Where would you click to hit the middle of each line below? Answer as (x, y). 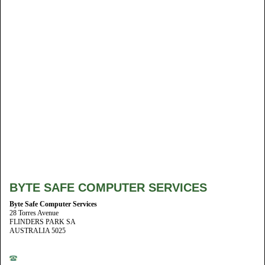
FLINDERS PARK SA (43, 222)
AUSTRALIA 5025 (38, 231)
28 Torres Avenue (34, 213)
